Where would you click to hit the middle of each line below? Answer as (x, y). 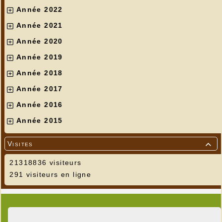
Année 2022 (39, 10)
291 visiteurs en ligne (49, 175)
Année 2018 (39, 73)
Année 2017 (39, 89)
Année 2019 (39, 57)
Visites (20, 144)
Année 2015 (39, 121)
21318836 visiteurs (44, 163)
